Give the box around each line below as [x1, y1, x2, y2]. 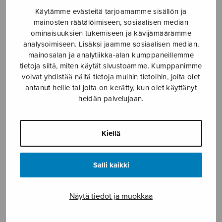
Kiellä [102, 128, 120, 138]
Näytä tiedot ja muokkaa [69, 191, 153, 201]
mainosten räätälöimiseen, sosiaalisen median [33, 17, 189, 27]
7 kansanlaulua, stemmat [115, 10, 204, 21]
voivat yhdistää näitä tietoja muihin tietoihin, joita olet [22, 72, 200, 81]
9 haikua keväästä [10, 148, 75, 158]
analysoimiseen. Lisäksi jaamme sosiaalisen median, [23, 39, 199, 49]
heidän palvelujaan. [78, 94, 144, 103]
